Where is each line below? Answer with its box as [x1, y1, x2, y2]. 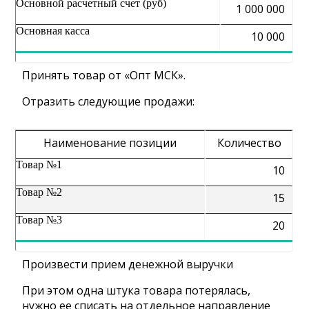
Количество [217, 135, 281, 150]
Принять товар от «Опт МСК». [22, 68, 186, 83]
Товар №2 [16, 186, 63, 198]
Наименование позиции [43, 135, 177, 150]
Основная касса [16, 25, 90, 37]
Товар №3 [16, 214, 63, 226]
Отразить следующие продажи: [22, 94, 195, 109]
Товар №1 [16, 159, 63, 170]
